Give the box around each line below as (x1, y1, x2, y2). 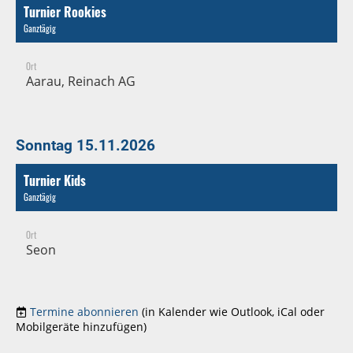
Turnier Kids (24, 170, 86, 190)
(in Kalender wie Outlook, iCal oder (142, 303, 325, 319)
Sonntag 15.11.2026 (16, 136, 155, 154)
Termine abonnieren (30, 303, 139, 319)
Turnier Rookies (24, 2, 106, 21)
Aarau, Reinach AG (26, 72, 136, 90)
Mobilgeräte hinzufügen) (16, 318, 147, 334)
